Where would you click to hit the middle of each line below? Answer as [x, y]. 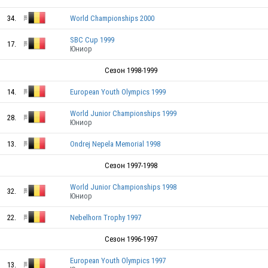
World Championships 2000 [112, 18]
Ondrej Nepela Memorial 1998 [115, 144]
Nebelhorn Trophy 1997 [106, 217]
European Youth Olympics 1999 [118, 92]
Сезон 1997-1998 [131, 165]
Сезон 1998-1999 [131, 70]
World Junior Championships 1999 [123, 113]
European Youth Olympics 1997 [118, 261]
